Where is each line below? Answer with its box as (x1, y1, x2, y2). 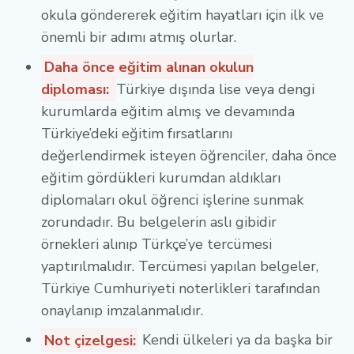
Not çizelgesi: (43, 330, 136, 350)
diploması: (41, 79, 113, 99)
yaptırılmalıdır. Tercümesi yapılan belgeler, (41, 256, 318, 276)
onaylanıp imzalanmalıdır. (41, 300, 207, 320)
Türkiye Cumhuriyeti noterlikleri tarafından (41, 278, 320, 298)
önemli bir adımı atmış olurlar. (41, 28, 240, 47)
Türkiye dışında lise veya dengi (115, 79, 314, 99)
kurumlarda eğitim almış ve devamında (41, 101, 295, 121)
